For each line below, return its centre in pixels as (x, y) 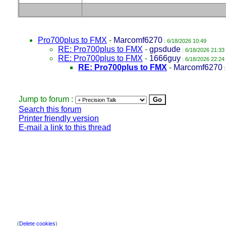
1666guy (165, 58)
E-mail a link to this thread (65, 127)
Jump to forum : (47, 99)
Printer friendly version (59, 118)
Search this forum (50, 109)
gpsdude (165, 49)
